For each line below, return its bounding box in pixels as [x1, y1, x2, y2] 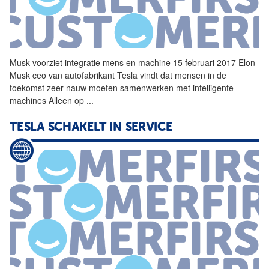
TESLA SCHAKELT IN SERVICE [10, 121, 172, 134]
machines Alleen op [10, 94, 86, 106]
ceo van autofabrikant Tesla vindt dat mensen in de [30, 68, 226, 81]
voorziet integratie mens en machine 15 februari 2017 [30, 56, 238, 68]
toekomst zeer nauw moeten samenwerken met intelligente [10, 81, 234, 94]
